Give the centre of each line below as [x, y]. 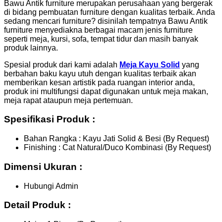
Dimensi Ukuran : [43, 166]
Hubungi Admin [51, 186]
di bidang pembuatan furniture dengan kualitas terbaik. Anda [110, 12]
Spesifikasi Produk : [50, 119]
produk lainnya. [31, 48]
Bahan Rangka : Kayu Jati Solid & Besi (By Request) [116, 139]
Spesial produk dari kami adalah [62, 64]
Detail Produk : [37, 205]
